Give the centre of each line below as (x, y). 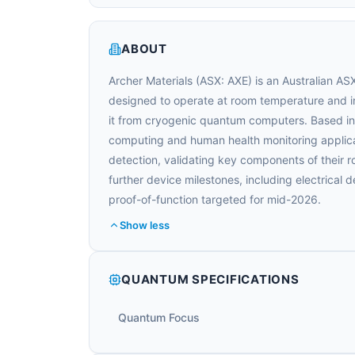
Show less (145, 225)
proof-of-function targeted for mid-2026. (215, 199)
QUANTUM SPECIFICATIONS (210, 279)
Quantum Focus (159, 317)
